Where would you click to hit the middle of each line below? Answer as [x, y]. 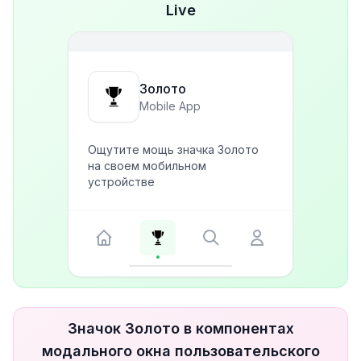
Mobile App [170, 106]
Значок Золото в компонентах [180, 328]
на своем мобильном [147, 166]
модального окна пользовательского [180, 351]
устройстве [121, 182]
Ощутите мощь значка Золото [173, 149]
